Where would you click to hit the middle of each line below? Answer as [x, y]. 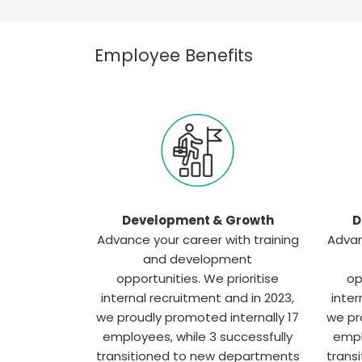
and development [198, 259]
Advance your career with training [198, 239]
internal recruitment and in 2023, [198, 297]
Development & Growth [198, 220]
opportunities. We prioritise [198, 278]
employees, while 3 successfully [198, 336]
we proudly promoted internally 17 [198, 317]
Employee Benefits [174, 55]
